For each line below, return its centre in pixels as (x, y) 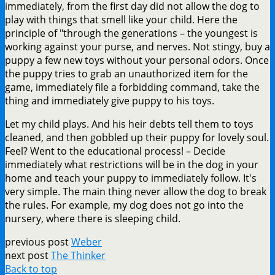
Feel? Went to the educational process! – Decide (115, 151)
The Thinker (78, 255)
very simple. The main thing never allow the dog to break (136, 191)
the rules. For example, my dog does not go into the (124, 205)
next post (28, 255)
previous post (38, 242)
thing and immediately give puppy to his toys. (110, 100)
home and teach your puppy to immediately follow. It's (131, 178)
